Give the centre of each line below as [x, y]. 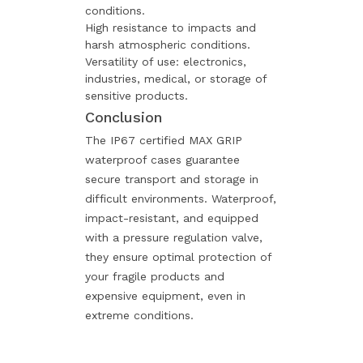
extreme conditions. [139, 315]
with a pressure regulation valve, [174, 237]
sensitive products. [137, 95]
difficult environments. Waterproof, [181, 198]
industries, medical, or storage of [176, 78]
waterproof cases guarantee [162, 159]
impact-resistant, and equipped [172, 218]
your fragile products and [155, 276]
